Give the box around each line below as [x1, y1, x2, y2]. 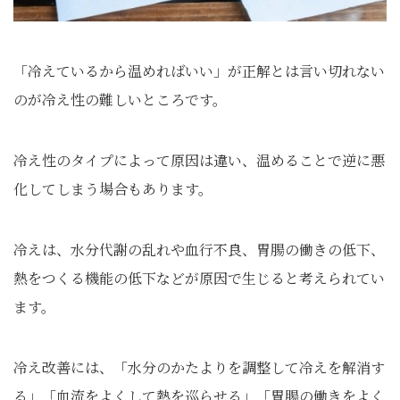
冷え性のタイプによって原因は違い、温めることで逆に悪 [13, 150, 385, 171]
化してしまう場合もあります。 [13, 179, 212, 199]
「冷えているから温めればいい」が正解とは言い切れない [13, 61, 385, 81]
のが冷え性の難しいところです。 [13, 89, 227, 110]
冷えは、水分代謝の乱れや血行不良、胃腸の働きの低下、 [13, 239, 385, 260]
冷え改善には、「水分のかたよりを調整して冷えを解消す [13, 357, 385, 378]
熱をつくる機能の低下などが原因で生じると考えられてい [13, 268, 385, 288]
